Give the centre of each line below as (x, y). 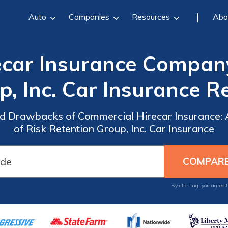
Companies (89, 17)
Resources (151, 17)
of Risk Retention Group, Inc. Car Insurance (114, 129)
